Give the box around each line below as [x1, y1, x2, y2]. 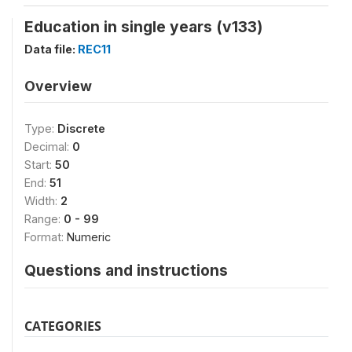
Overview [24, 78, 92, 94]
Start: [24, 158, 55, 171]
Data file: [24, 42, 78, 56]
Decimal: [24, 140, 72, 153]
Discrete [57, 122, 105, 135]
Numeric [67, 230, 111, 244]
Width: [24, 194, 60, 207]
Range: [24, 212, 64, 225]
